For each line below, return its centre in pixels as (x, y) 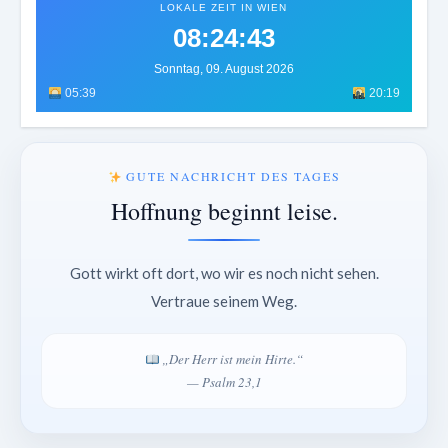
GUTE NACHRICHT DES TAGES (231, 176)
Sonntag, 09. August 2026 (223, 69)
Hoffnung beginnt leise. (224, 211)
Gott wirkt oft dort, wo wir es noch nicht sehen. (224, 273)
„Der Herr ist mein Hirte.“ (231, 359)
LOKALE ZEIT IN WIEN (224, 8)
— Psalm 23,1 (224, 382)
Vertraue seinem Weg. (224, 301)
